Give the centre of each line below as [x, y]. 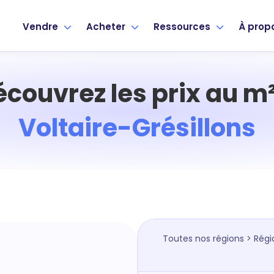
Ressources [183, 26]
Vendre [42, 26]
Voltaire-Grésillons [137, 128]
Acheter [107, 26]
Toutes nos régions [203, 239]
